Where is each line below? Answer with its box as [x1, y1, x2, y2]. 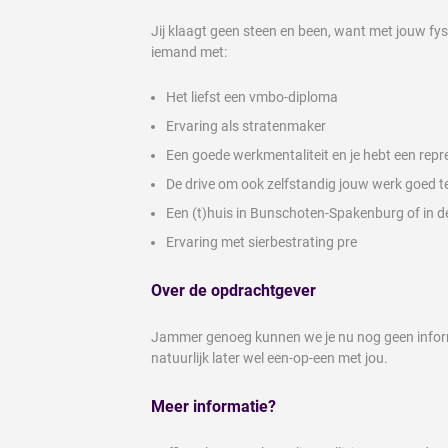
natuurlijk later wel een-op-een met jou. [151, 349, 391, 366]
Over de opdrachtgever [151, 280, 316, 300]
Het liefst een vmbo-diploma [166, 89, 338, 106]
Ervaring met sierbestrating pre [166, 234, 357, 251]
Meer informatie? [151, 396, 276, 416]
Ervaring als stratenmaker [166, 118, 329, 135]
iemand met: [151, 44, 227, 61]
